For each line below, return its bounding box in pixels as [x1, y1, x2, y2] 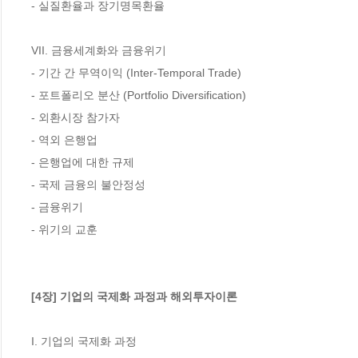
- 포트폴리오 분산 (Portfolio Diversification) [31, 88, 246, 101]
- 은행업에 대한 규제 [31, 155, 134, 169]
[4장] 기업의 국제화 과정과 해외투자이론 [31, 289, 237, 303]
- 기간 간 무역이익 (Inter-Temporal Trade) [31, 66, 241, 79]
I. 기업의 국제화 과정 [31, 334, 137, 348]
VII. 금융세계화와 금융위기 [31, 43, 166, 57]
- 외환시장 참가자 [31, 110, 120, 124]
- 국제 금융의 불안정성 [31, 177, 145, 191]
